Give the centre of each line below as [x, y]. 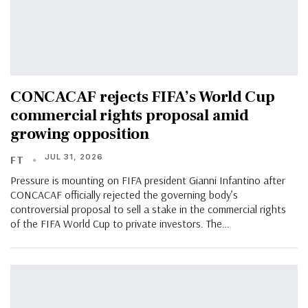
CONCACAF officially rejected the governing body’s [124, 195]
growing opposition [80, 134]
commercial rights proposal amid [130, 116]
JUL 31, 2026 [74, 157]
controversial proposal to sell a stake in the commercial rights [148, 209]
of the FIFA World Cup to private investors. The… [120, 224]
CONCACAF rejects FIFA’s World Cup [143, 97]
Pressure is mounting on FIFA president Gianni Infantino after [148, 180]
